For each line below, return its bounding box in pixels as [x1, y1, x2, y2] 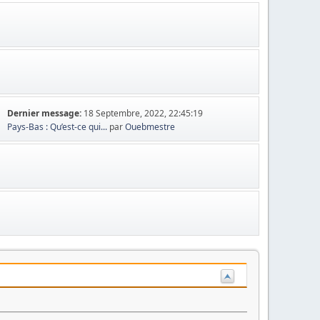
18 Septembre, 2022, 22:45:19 [84, 107, 204, 119]
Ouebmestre [125, 121, 176, 133]
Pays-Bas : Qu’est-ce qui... [7, 121, 108, 133]
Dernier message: [7, 107, 84, 119]
